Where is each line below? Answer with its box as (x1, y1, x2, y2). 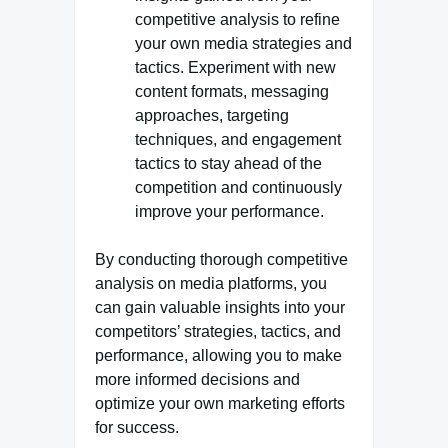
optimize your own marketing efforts (95, 395, 345, 412)
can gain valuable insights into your (95, 299, 345, 316)
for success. (95, 419, 179, 436)
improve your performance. (135, 203, 324, 220)
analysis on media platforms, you (95, 275, 327, 292)
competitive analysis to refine (135, 11, 340, 28)
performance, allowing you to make (95, 347, 342, 364)
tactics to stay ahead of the (135, 155, 322, 172)
